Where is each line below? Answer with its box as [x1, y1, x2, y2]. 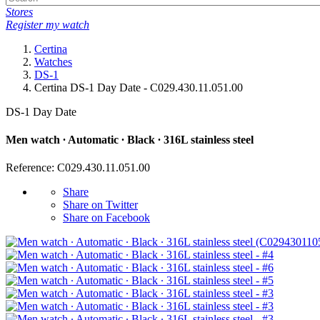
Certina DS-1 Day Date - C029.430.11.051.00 [34, 81, 243, 94]
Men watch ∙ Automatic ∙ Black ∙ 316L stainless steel [6, 134, 254, 146]
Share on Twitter [63, 199, 138, 211]
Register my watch [6, 18, 89, 31]
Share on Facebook [63, 211, 150, 224]
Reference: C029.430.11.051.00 [6, 161, 150, 174]
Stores [6, 5, 33, 18]
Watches [34, 55, 72, 68]
